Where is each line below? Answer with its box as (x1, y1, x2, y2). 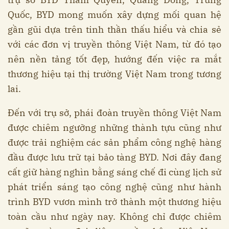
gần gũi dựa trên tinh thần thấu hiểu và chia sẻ (8, 23, 221, 35)
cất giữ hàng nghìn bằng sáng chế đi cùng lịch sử (8, 166, 221, 178)
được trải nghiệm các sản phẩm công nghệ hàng (8, 136, 221, 148)
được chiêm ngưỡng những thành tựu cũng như (8, 121, 221, 133)
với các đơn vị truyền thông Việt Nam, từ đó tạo (8, 38, 221, 50)
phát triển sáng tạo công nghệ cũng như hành (8, 180, 221, 193)
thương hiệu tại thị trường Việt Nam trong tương (8, 67, 221, 80)
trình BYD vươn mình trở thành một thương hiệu (8, 195, 221, 208)
